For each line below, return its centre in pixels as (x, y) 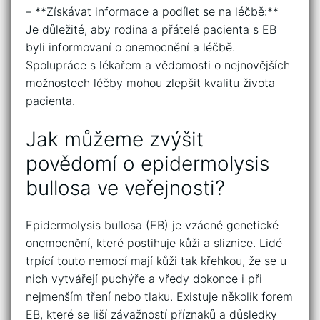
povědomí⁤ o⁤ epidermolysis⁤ (147, 163)
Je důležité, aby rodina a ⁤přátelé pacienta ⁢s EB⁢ (151, 30)
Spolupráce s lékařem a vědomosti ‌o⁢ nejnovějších (158, 65)
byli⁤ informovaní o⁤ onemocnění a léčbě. (130, 47)
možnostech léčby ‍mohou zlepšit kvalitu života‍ (150, 83)
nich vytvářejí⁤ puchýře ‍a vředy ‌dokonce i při (144, 278)
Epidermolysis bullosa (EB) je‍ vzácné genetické (152, 225)
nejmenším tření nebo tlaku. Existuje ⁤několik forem (159, 296)
